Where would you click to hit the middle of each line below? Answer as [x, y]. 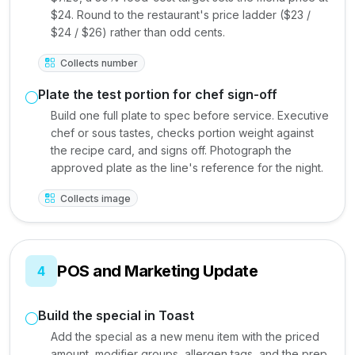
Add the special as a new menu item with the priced [185, 337]
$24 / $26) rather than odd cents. [138, 32]
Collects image [94, 198]
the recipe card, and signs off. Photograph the [171, 150]
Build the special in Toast [116, 316]
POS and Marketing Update [157, 271]
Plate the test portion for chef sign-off [158, 94]
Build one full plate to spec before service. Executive [190, 115]
